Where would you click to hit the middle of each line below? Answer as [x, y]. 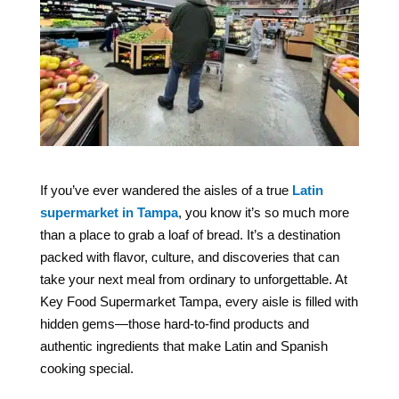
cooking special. [86, 369]
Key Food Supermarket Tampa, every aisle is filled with [199, 302]
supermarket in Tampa [109, 213]
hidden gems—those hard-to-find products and [174, 324]
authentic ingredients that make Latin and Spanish [183, 346]
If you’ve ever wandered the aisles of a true [166, 191]
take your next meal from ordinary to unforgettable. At [193, 280]
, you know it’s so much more [263, 213]
